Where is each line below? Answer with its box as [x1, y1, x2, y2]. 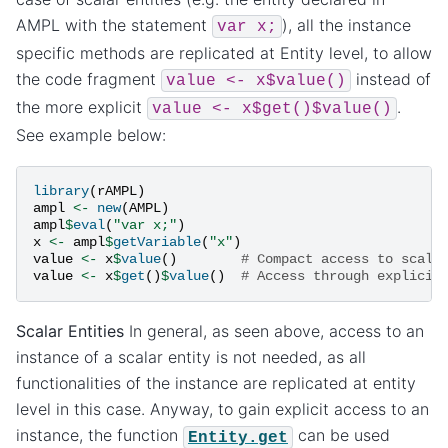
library [33, 183, 89, 200]
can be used [293, 425, 390, 446]
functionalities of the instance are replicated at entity [16, 373, 416, 394]
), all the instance [282, 14, 411, 35]
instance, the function [16, 425, 183, 446]
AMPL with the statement [16, 14, 212, 35]
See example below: [16, 124, 166, 145]
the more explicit [16, 96, 147, 117]
